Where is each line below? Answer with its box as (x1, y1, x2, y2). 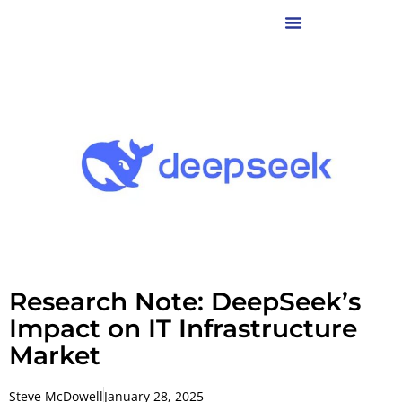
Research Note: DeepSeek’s (9, 285, 361, 317)
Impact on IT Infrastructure (9, 312, 357, 344)
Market (9, 339, 100, 371)
